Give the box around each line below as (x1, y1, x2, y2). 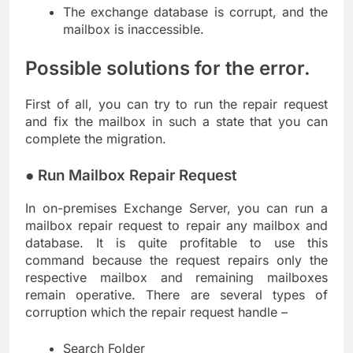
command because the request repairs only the (25, 251, 328, 268)
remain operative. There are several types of (25, 286, 328, 303)
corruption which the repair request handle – (25, 303, 288, 320)
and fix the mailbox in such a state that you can (25, 113, 328, 129)
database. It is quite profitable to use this (25, 234, 328, 251)
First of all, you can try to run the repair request (25, 95, 328, 112)
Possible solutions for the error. (25, 57, 310, 80)
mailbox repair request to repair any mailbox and (25, 217, 328, 233)
